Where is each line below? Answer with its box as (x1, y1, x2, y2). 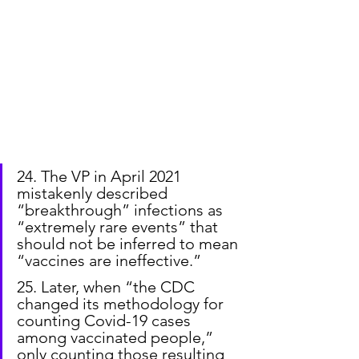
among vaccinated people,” (17, 328, 217, 348)
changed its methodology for (17, 294, 228, 314)
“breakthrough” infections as (17, 200, 227, 220)
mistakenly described (17, 184, 171, 204)
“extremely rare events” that (17, 217, 222, 237)
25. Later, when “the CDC (17, 277, 199, 297)
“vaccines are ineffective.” (17, 251, 201, 271)
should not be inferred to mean (17, 234, 242, 254)
